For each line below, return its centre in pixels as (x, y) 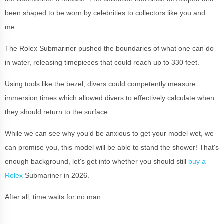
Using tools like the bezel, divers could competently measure (100, 84)
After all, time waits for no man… (57, 197)
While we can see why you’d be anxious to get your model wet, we (109, 133)
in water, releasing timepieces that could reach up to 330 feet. (102, 62)
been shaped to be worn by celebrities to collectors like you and (105, 13)
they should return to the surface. (57, 112)
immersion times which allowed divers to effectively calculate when (110, 98)
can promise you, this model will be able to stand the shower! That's (112, 147)
